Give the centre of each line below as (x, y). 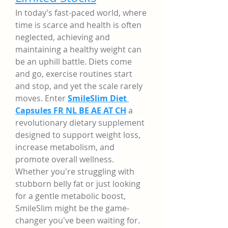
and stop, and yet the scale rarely (79, 86)
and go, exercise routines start (74, 74)
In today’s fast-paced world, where (81, 13)
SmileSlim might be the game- (72, 208)
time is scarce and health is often (78, 25)
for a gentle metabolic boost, (70, 196)
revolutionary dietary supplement (80, 123)
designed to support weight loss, (78, 135)
